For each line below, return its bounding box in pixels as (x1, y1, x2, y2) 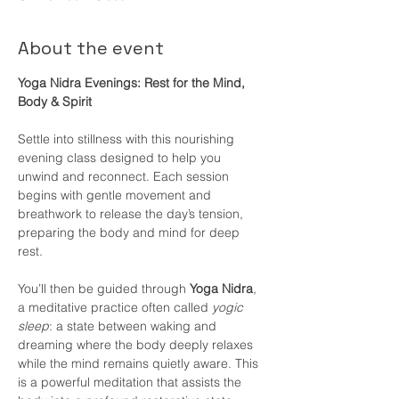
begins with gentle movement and (18, 186, 215, 203)
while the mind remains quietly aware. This (18, 354, 262, 371)
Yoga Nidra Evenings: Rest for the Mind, (18, 74, 248, 91)
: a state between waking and (49, 317, 220, 334)
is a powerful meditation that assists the (18, 373, 245, 390)
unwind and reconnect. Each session (18, 167, 232, 184)
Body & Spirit (18, 93, 92, 110)
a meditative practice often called (18, 298, 212, 315)
